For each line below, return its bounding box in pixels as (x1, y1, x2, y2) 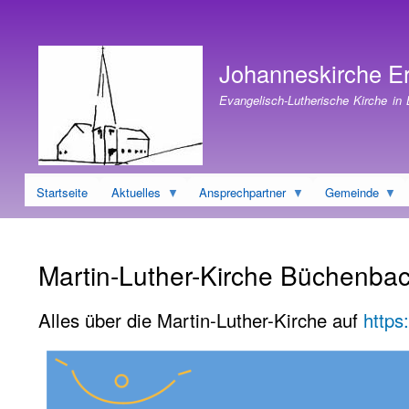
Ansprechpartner (199, 183, 287, 201)
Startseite (37, 183, 88, 201)
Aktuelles (111, 183, 161, 201)
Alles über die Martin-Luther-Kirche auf (38, 306, 363, 333)
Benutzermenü (25, 15, 120, 36)
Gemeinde (324, 183, 379, 201)
